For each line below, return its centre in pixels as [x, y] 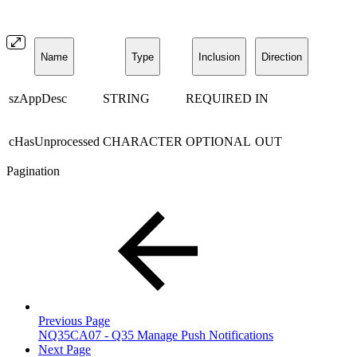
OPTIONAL [218, 142]
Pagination [33, 171]
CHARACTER [143, 142]
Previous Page [74, 321]
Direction [282, 57]
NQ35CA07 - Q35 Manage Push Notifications [156, 335]
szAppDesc [38, 99]
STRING [126, 99]
